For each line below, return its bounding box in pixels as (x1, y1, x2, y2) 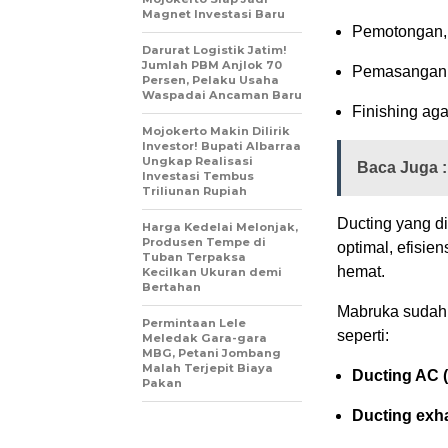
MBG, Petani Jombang (142, 345, 281, 360)
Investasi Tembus (142, 168, 254, 183)
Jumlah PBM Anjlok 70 (142, 57, 282, 72)
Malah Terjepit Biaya (142, 360, 273, 375)
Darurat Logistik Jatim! (142, 42, 287, 57)
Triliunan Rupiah (142, 183, 247, 198)
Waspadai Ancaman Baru (142, 87, 302, 102)
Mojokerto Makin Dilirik (142, 123, 290, 138)
